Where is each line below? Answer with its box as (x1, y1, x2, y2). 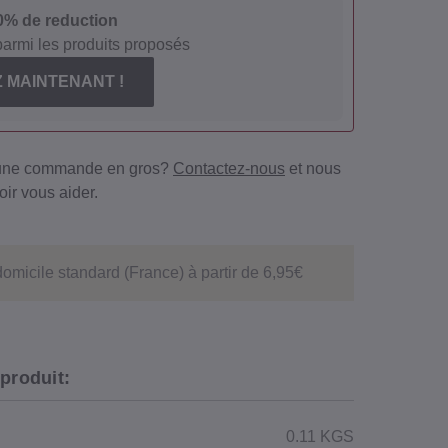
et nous (285, 160, 341, 178)
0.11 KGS (286, 428, 354, 446)
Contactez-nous (173, 160, 285, 178)
